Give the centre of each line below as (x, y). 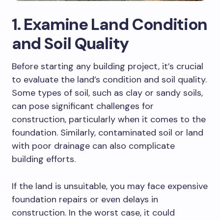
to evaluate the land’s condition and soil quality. (109, 80)
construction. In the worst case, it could (93, 213)
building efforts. (45, 159)
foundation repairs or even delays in (85, 200)
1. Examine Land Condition (110, 25)
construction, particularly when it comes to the (109, 120)
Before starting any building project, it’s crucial (108, 67)
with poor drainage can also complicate (93, 146)
